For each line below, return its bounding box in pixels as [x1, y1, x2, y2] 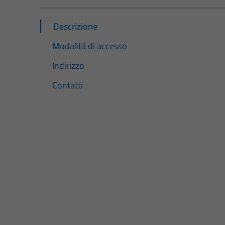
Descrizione [53, 19, 97, 33]
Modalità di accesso [52, 39, 127, 53]
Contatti [52, 78, 83, 92]
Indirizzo [52, 58, 84, 72]
